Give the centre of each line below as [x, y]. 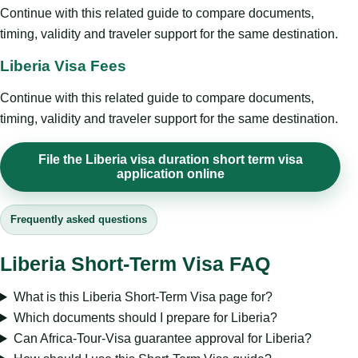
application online [170, 174]
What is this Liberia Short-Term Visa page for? [143, 297]
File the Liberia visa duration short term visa [170, 160]
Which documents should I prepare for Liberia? [145, 318]
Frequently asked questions [79, 220]
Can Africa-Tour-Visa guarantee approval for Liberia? [162, 339]
